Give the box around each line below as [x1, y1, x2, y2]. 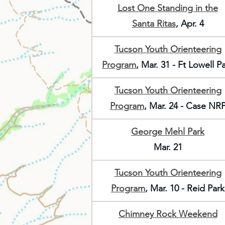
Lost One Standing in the [118, 3, 218, 14]
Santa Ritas [132, 18, 176, 29]
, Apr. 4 [175, 18, 204, 29]
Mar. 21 [153, 142, 182, 153]
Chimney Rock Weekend [118, 208, 217, 219]
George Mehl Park [131, 126, 204, 137]
